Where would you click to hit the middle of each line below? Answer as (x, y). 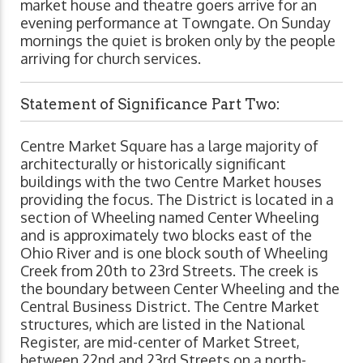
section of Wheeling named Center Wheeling (170, 218)
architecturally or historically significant (153, 164)
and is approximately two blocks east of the (166, 235)
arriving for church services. (111, 59)
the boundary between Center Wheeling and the (180, 289)
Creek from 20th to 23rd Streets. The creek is (169, 271)
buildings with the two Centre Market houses (171, 182)
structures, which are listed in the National (162, 325)
